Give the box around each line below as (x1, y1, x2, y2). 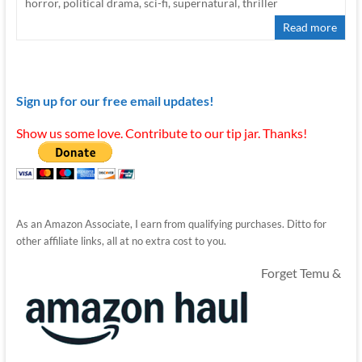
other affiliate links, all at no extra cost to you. (15, 234, 226, 247)
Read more (283, 19, 338, 34)
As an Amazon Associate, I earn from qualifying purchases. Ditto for (15, 217, 326, 230)
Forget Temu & (258, 264, 341, 280)
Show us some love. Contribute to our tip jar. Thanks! (15, 124, 307, 141)
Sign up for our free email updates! (15, 92, 214, 108)
